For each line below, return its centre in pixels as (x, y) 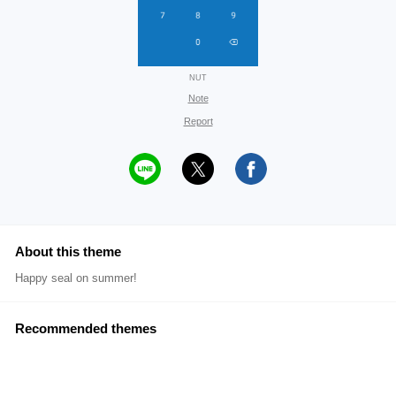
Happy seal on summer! (76, 278)
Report (198, 121)
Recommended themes (86, 328)
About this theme (68, 251)
